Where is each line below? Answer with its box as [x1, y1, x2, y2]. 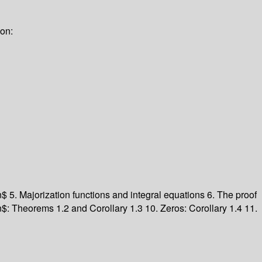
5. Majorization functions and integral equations [9, 188, 207, 202]
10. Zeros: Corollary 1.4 [145, 201, 244, 215]
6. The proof [207, 188, 257, 202]
